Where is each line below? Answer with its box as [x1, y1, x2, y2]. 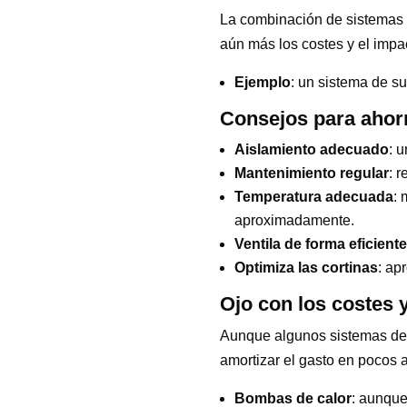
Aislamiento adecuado [233, 141, 389, 157]
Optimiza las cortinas [233, 259, 378, 275]
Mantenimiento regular [233, 164, 389, 181]
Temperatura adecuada [233, 188, 393, 204]
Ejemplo [233, 74, 291, 90]
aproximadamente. [233, 212, 354, 228]
